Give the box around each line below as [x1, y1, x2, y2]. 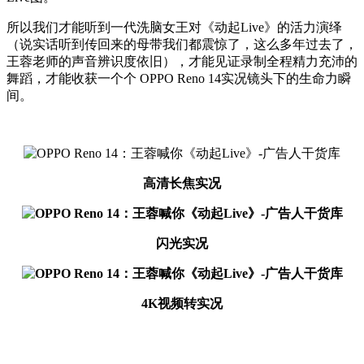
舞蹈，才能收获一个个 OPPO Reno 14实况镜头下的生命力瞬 [6, 71, 351, 85]
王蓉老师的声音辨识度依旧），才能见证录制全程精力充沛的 [6, 54, 357, 68]
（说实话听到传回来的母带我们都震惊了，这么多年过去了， [6, 37, 357, 51]
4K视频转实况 [141, 296, 223, 310]
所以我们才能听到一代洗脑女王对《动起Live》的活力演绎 [6, 19, 342, 34]
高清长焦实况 [143, 175, 221, 190]
